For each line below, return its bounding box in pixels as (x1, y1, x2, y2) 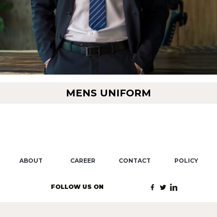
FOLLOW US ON (51, 183, 104, 190)
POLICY (174, 156, 198, 164)
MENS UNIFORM (66, 87, 151, 99)
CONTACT (118, 156, 151, 164)
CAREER (70, 156, 95, 164)
